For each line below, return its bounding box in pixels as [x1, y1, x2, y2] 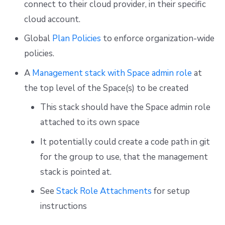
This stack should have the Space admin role [40, 101, 210, 114]
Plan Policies [52, 33, 101, 45]
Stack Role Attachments [56, 185, 152, 197]
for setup [151, 185, 190, 197]
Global [24, 33, 52, 45]
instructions [40, 200, 87, 212]
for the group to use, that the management [40, 151, 208, 163]
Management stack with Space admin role [32, 67, 192, 79]
